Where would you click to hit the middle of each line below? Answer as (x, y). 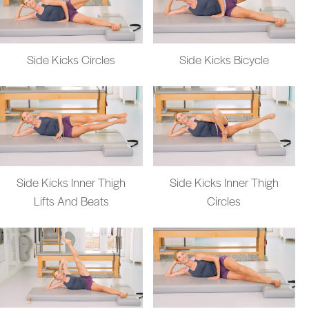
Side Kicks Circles (71, 59)
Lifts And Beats (71, 201)
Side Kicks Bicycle (224, 59)
